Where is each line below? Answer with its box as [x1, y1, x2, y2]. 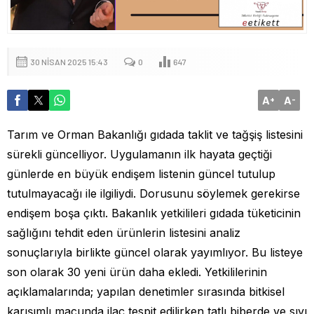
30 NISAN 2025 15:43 [30, 56, 108, 67]
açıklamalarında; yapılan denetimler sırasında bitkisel [7, 284, 285, 299]
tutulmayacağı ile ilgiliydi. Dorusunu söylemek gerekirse [7, 186, 300, 200]
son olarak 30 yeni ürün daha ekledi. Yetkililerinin [7, 264, 267, 279]
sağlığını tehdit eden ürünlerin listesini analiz [7, 225, 240, 240]
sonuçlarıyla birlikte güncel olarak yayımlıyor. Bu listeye [7, 245, 303, 259]
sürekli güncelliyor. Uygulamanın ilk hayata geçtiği [7, 146, 272, 161]
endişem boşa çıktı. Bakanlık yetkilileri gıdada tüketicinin [7, 205, 301, 220]
